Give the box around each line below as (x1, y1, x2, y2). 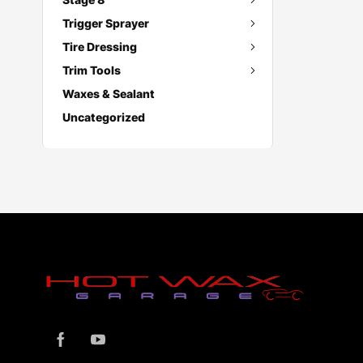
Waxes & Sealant (62, 87, 155, 100)
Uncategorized (62, 110, 145, 124)
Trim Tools (62, 63, 121, 77)
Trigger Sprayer (62, 16, 149, 30)
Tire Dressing (62, 40, 137, 53)
